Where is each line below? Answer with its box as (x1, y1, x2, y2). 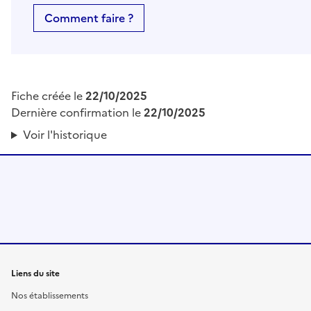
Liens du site (11, 267, 60, 280)
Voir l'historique (22, 126, 107, 144)
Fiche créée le (11, 87, 85, 105)
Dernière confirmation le (11, 104, 144, 121)
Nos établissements (11, 289, 88, 303)
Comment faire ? (44, 10, 133, 27)
